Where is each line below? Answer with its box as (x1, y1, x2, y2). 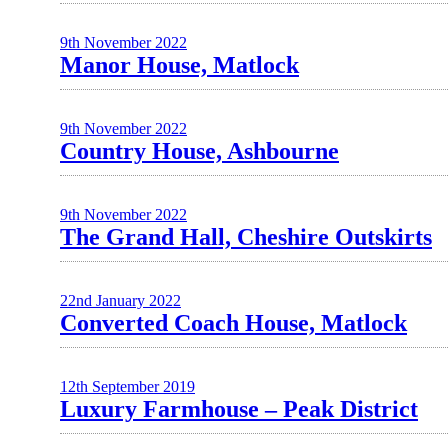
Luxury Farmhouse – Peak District (60, 396, 418, 422)
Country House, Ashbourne (60, 138, 339, 164)
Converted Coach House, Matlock (60, 310, 407, 336)
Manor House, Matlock (60, 52, 299, 78)
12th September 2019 (60, 378, 195, 395)
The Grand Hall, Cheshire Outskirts (60, 224, 432, 250)
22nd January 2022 (60, 292, 181, 309)
